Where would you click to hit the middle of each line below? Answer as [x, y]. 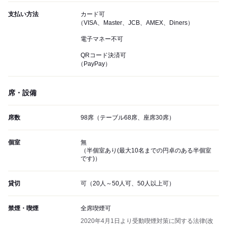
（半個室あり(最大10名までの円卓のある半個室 [146, 151]
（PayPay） [94, 64]
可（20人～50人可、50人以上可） [128, 184]
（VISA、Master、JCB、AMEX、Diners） [136, 23]
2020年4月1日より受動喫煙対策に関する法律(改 [147, 221]
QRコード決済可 [103, 55]
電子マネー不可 [102, 39]
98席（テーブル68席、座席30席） [128, 118]
